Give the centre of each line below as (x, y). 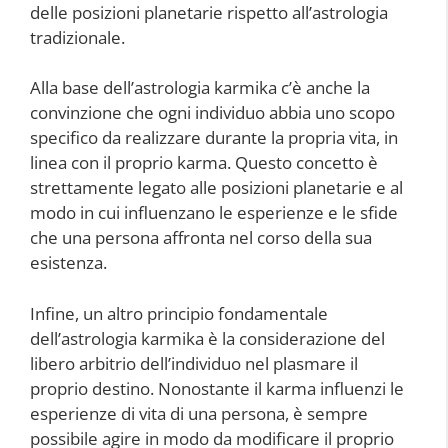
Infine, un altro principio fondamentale (179, 313)
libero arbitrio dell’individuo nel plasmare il (194, 363)
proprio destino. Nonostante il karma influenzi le (217, 388)
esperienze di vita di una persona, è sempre (199, 413)
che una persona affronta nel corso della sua (201, 238)
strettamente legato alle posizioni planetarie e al (216, 188)
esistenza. (68, 263)
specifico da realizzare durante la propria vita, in (214, 138)
